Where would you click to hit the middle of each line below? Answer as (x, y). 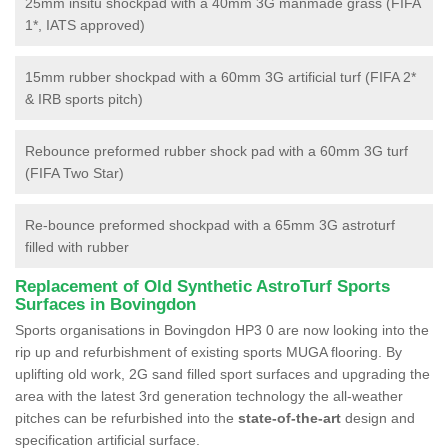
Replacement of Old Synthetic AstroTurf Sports (202, 286)
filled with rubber (77, 246)
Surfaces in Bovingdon (105, 304)
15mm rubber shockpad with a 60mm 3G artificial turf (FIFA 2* (220, 76)
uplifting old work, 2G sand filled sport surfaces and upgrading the (222, 373)
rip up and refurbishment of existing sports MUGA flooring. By (208, 351)
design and (378, 417)
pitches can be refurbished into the (126, 417)
